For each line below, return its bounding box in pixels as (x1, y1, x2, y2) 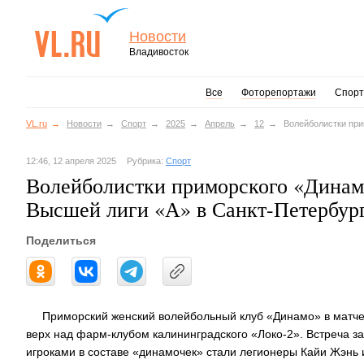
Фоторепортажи (240, 87, 316, 98)
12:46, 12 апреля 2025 (26, 156, 116, 166)
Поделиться (26, 234, 96, 247)
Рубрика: (127, 156, 166, 166)
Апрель (205, 119, 235, 128)
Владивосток (129, 46, 188, 58)
